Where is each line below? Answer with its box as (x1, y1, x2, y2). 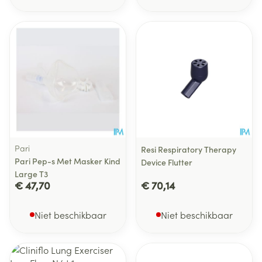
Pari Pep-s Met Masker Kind (15, 155, 120, 167)
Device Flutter (141, 156, 192, 168)
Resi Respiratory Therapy (141, 143, 236, 155)
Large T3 (15, 168, 48, 180)
